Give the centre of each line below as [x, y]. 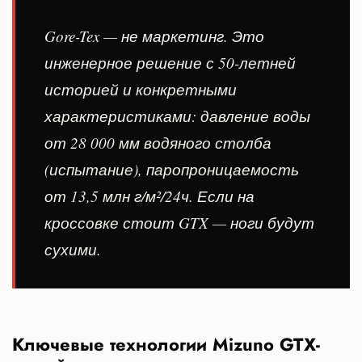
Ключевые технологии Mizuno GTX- [166, 344]
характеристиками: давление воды [177, 116]
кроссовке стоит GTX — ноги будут [179, 222]
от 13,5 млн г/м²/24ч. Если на [149, 196]
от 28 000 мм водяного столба [158, 142]
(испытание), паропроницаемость [172, 169]
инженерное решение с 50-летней [170, 62]
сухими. [73, 249]
